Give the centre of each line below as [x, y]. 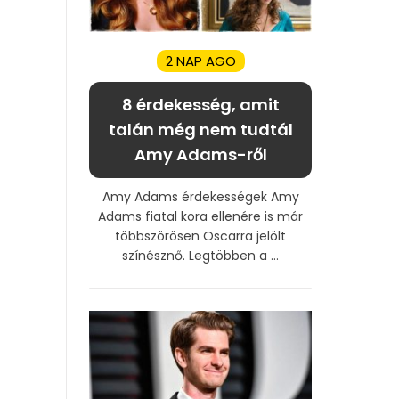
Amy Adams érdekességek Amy [200, 196]
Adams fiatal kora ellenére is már [200, 216]
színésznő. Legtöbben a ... [200, 255]
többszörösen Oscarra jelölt [200, 236]
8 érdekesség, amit [200, 104]
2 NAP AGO [200, 61]
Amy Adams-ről [200, 154]
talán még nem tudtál [200, 129]
